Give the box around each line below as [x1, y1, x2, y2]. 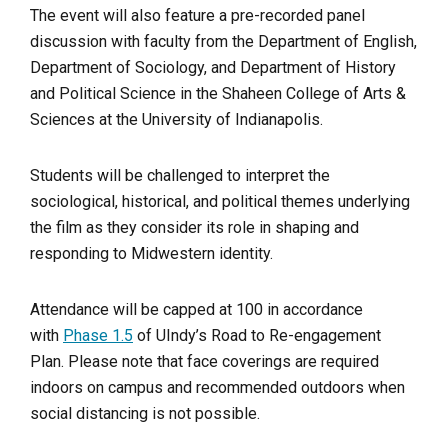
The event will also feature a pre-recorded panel [30, 5, 365, 25]
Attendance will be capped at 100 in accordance [30, 299, 363, 319]
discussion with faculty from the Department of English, [30, 31, 417, 51]
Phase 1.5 [63, 325, 133, 345]
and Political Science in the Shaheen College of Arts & [30, 83, 406, 103]
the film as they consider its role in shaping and [30, 217, 359, 237]
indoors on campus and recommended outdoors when [30, 377, 405, 397]
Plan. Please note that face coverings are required [30, 351, 379, 371]
